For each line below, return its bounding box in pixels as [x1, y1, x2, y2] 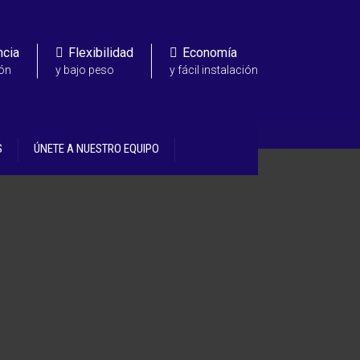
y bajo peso [55, 63, 114, 76]
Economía [182, 44, 237, 59]
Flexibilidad [68, 44, 133, 59]
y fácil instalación [170, 63, 258, 76]
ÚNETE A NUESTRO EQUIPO [34, 141, 159, 157]
